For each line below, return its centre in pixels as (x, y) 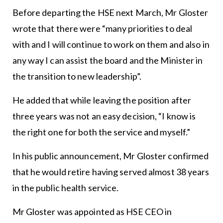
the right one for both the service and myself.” (101, 132)
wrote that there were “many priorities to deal (102, 29)
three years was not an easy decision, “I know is (104, 116)
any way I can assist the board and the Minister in (108, 60)
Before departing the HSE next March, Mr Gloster (110, 13)
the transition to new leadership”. (77, 76)
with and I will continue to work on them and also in (111, 45)
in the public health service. (65, 188)
